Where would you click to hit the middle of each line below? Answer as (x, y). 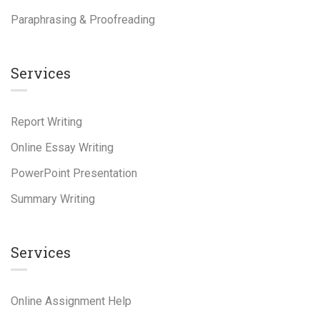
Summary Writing (53, 199)
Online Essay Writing (62, 147)
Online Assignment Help (71, 301)
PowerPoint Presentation (74, 173)
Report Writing (46, 122)
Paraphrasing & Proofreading (83, 20)
